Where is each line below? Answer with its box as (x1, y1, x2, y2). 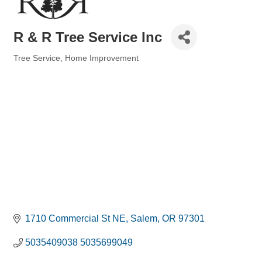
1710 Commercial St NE (25, 213, 126, 224)
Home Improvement (65, 54, 139, 63)
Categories (13, 61, 51, 71)
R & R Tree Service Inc (13, 29, 162, 45)
